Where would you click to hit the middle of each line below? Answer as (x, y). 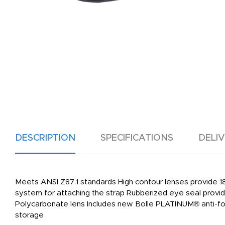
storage (29, 215)
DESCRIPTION (45, 138)
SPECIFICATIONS (137, 138)
